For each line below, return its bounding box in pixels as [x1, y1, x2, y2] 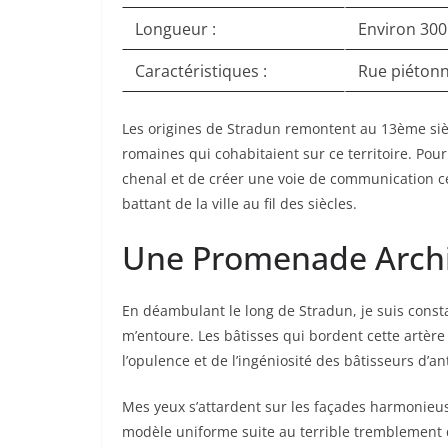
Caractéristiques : [135, 60, 267, 82]
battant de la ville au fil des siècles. [122, 194, 357, 213]
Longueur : [135, 18, 216, 40]
